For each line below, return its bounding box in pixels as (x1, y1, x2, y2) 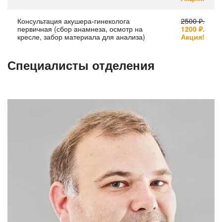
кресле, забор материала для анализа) (17, 31, 145, 42)
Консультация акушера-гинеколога (17, 15, 130, 26)
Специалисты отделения (7, 56, 155, 73)
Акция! (181, 31, 205, 42)
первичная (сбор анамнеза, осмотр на (17, 23, 143, 34)
